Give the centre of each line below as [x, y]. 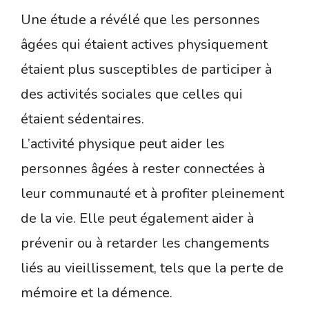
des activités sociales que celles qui [132, 94]
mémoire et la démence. [97, 292]
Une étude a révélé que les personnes [140, 19]
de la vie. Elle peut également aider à [137, 218]
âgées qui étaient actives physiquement [144, 44]
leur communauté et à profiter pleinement [152, 193]
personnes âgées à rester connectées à [143, 168]
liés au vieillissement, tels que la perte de [152, 268]
